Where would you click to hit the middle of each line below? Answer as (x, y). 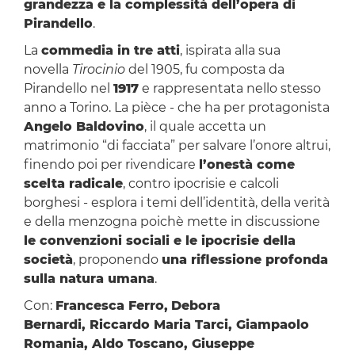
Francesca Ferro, (111, 306)
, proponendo (117, 260)
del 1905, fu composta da (204, 70)
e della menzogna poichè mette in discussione (172, 222)
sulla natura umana (89, 279)
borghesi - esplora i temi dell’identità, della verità (176, 203)
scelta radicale (73, 184)
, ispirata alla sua (230, 51)
